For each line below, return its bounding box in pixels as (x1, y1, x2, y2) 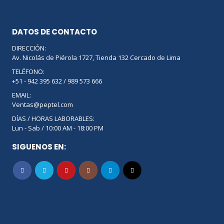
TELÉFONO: (12, 67, 44, 76)
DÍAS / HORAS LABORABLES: (12, 114, 94, 123)
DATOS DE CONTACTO (12, 26, 97, 37)
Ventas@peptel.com (12, 100, 73, 109)
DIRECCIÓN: (12, 43, 46, 52)
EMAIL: (12, 90, 31, 99)
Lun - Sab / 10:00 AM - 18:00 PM (12, 123, 106, 132)
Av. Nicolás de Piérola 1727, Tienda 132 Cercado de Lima (12, 53, 180, 62)
